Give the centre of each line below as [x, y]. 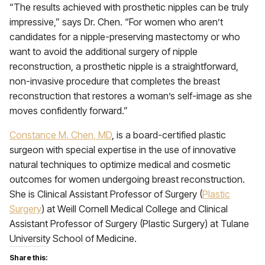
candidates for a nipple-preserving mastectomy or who [125, 37]
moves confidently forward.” [69, 111]
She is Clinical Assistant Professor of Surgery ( [106, 194]
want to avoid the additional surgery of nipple [104, 51]
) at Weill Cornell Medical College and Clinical [135, 209]
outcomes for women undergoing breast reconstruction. [127, 179]
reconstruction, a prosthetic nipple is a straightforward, [124, 66]
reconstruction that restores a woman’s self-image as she [131, 96]
